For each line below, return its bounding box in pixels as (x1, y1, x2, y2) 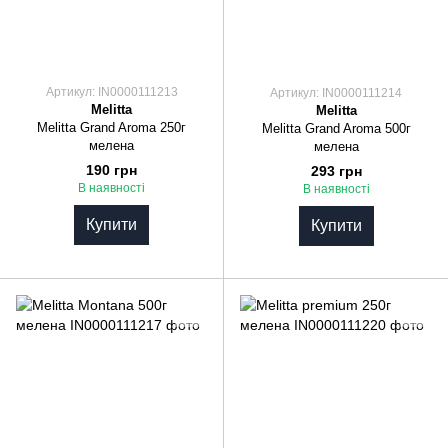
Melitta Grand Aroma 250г (37, 119, 186, 135)
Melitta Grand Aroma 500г (261, 120, 411, 136)
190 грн (86, 162, 137, 178)
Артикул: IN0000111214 (270, 85, 402, 100)
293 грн (310, 163, 362, 179)
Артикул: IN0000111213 (45, 84, 178, 99)
